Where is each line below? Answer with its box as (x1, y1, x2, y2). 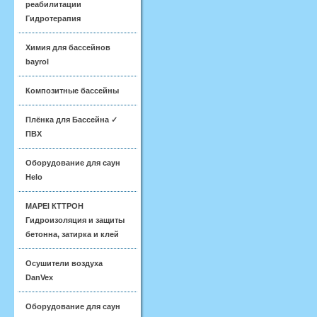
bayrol (25, 57, 49, 66)
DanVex (25, 273, 53, 282)
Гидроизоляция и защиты (25, 216, 125, 224)
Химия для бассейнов (25, 43, 110, 52)
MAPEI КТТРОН (25, 202, 83, 210)
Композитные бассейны (25, 86, 119, 95)
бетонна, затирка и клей (25, 230, 119, 238)
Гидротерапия (25, 14, 81, 23)
